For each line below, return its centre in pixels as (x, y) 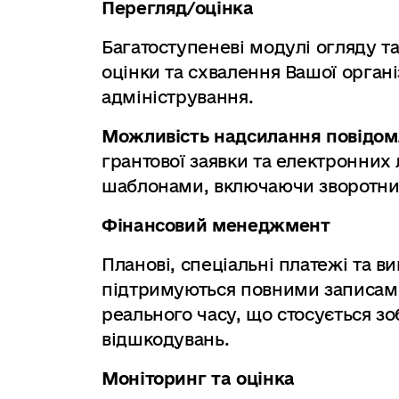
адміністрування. (178, 97)
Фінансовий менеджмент (216, 225)
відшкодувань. (166, 339)
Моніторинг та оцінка (198, 379)
